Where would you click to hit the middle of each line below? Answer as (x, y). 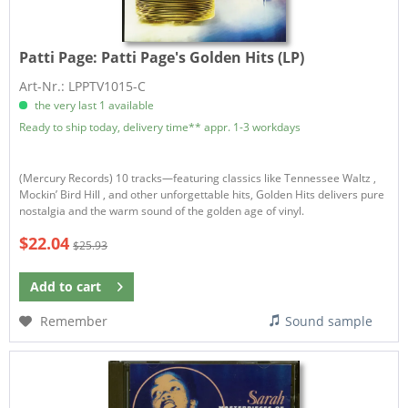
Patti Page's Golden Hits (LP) (203, 58)
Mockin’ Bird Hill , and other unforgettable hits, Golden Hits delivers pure (202, 195)
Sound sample (329, 321)
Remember (74, 321)
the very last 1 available (93, 106)
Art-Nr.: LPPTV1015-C (83, 87)
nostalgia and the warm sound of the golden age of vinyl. (162, 211)
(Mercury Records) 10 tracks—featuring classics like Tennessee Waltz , (198, 178)
